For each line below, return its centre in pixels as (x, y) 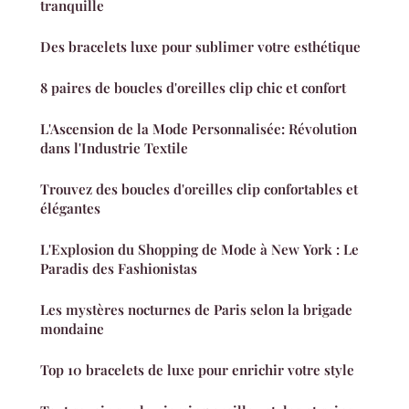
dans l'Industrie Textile (114, 148)
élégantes (70, 209)
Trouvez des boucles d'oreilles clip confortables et (199, 189)
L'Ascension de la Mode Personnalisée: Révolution (199, 129)
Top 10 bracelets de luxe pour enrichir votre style (197, 370)
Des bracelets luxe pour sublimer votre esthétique (200, 47)
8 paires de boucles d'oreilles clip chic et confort (193, 88)
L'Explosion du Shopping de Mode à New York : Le (199, 250)
